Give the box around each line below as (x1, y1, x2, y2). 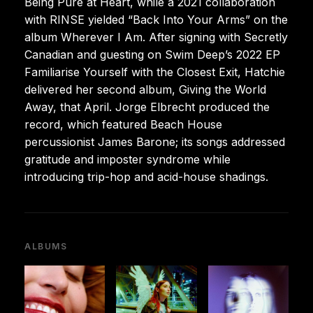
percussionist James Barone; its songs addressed (24, 134, 285, 149)
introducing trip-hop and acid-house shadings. (24, 169, 268, 184)
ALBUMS (24, 240, 68, 252)
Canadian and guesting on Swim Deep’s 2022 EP (24, 47, 280, 61)
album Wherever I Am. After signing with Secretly (24, 29, 288, 44)
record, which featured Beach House (24, 117, 222, 131)
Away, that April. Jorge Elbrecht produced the (24, 99, 270, 114)
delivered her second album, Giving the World (24, 82, 266, 96)
